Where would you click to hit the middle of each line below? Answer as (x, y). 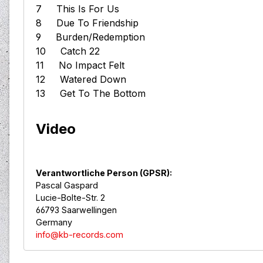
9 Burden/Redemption (96, 37)
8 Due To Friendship (93, 23)
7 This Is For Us (83, 9)
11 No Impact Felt (86, 65)
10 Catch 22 (74, 51)
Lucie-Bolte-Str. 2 (70, 198)
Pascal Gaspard (67, 186)
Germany (54, 222)
